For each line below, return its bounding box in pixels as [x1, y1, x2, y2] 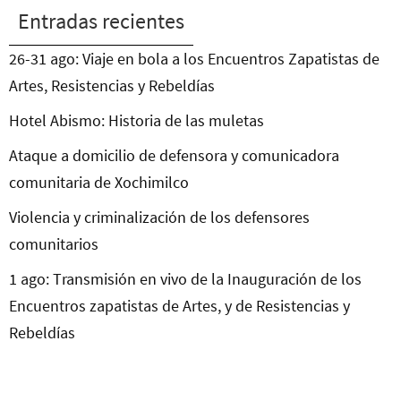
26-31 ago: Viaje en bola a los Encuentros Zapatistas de [9, 48, 380, 70]
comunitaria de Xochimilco [9, 172, 189, 193]
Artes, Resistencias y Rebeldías [9, 75, 215, 97]
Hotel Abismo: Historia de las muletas [9, 110, 264, 132]
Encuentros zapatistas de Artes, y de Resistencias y [9, 295, 350, 317]
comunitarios [9, 234, 98, 255]
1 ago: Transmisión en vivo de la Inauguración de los [9, 269, 362, 290]
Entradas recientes [18, 7, 184, 36]
